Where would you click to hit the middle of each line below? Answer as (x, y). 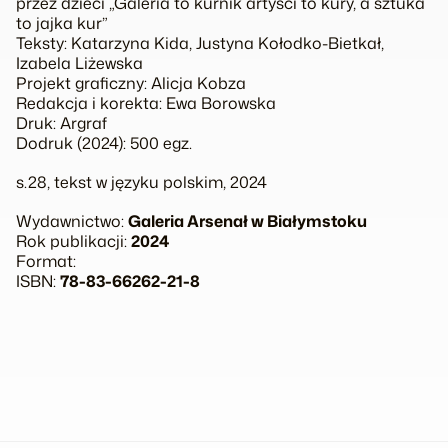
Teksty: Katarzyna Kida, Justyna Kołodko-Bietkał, (200, 42)
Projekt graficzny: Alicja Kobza (131, 82)
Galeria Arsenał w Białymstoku (247, 221)
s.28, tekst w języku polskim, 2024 (141, 181)
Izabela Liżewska (79, 62)
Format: (46, 261)
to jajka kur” (62, 22)
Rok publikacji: (73, 241)
